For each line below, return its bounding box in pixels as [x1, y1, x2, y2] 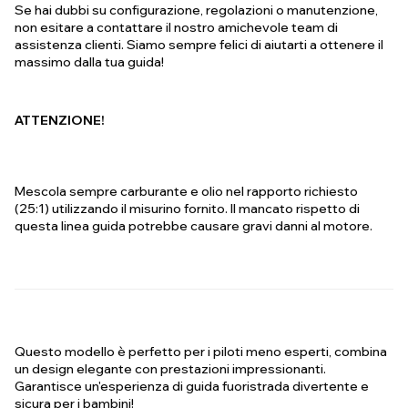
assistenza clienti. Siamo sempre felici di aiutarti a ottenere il [15, 36, 383, 54]
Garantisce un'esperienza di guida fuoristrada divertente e [15, 378, 369, 395]
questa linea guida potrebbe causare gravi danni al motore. [15, 218, 378, 235]
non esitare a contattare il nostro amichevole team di [15, 19, 338, 36]
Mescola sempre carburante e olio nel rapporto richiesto [15, 183, 358, 200]
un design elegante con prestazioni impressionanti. [15, 361, 326, 378]
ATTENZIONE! [15, 112, 105, 129]
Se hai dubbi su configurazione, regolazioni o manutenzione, [15, 2, 378, 19]
